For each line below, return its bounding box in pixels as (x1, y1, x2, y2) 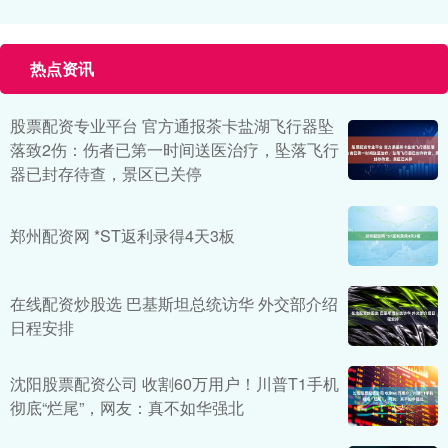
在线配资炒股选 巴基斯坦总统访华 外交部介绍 (10, 292, 338, 316)
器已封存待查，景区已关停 (10, 162, 202, 186)
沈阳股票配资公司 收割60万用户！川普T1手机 (10, 372, 339, 396)
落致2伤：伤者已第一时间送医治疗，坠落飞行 (10, 138, 339, 162)
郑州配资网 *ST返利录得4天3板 (10, 224, 235, 248)
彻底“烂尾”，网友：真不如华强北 (10, 396, 244, 420)
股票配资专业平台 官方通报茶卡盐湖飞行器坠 (10, 114, 334, 138)
